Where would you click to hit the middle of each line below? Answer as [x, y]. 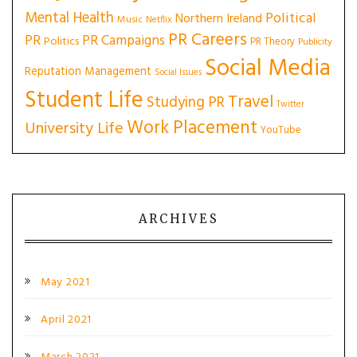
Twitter [290, 104]
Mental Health [69, 18]
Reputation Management [88, 72]
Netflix [159, 20]
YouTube [281, 130]
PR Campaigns [124, 41]
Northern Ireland [219, 19]
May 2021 [65, 282]
